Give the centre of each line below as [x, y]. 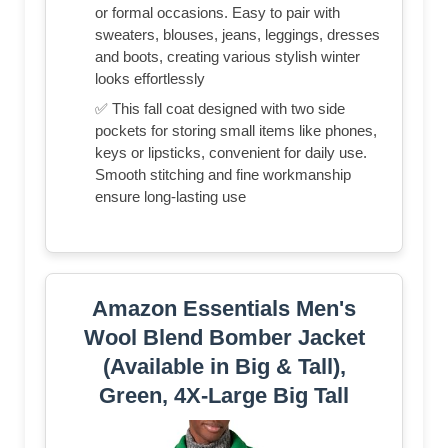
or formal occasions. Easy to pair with [217, 12]
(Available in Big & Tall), [224, 366]
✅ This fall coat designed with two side [220, 108]
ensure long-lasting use [170, 196]
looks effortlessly [150, 78]
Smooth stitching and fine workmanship [223, 174]
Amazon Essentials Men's [224, 308]
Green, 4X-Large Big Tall [224, 395]
